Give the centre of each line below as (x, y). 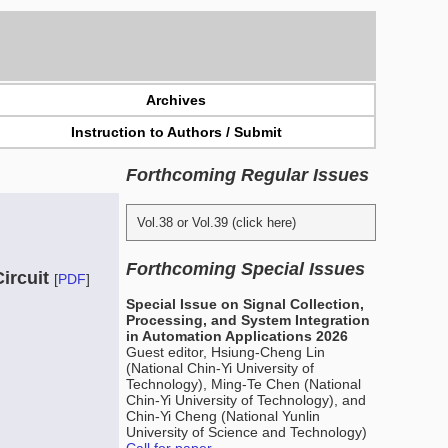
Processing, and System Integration (248, 320)
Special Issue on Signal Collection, (245, 304)
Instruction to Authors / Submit (176, 132)
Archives (176, 100)
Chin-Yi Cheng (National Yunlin (223, 416)
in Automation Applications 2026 (237, 336)
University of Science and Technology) (246, 432)
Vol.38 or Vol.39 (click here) (216, 222)
